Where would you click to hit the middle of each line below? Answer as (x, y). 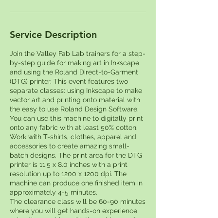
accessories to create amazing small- (70, 146)
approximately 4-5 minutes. (54, 192)
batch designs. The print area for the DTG (76, 155)
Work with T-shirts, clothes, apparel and (73, 136)
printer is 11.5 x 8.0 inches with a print (69, 164)
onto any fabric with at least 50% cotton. (74, 127)
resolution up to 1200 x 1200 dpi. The (68, 173)
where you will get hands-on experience (73, 210)
